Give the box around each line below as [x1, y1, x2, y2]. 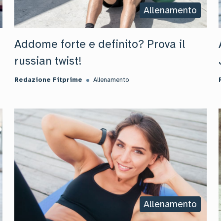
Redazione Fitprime [14, 76, 83, 84]
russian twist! [14, 54, 82, 68]
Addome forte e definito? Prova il [14, 37, 185, 51]
